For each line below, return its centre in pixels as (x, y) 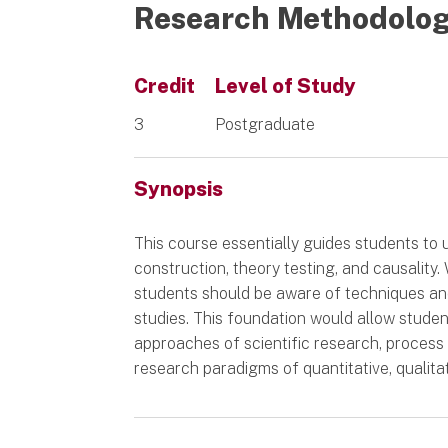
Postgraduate (265, 124)
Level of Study (286, 85)
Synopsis (179, 188)
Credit (165, 85)
